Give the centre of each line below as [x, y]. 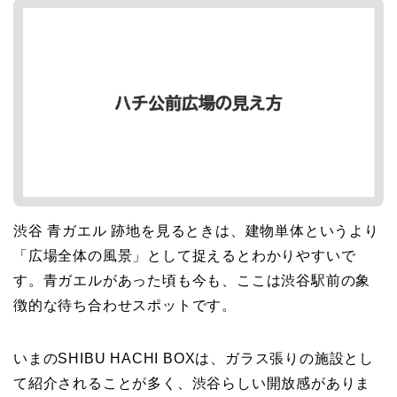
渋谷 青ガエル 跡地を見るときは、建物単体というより [196, 231]
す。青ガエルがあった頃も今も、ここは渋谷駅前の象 [192, 281]
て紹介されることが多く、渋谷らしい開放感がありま [192, 384]
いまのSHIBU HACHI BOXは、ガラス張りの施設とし [194, 359]
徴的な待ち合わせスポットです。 [125, 306]
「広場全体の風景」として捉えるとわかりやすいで [185, 256]
